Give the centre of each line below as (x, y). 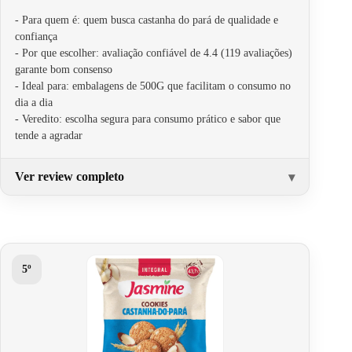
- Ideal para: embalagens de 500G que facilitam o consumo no (153, 86)
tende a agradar (49, 135)
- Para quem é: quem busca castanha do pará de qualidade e (147, 20)
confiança (36, 36)
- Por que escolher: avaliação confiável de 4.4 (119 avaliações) (154, 53)
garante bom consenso (64, 69)
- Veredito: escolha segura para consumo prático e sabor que (148, 119)
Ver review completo (70, 176)
